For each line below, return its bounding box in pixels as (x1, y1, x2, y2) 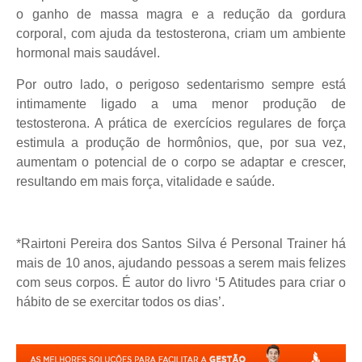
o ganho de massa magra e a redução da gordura (16, 7, 346, 22)
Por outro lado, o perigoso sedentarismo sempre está (16, 77, 346, 91)
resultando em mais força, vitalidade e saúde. (16, 174, 275, 188)
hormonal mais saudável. (16, 46, 160, 61)
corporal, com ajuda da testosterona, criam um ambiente (16, 27, 346, 41)
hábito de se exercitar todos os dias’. (16, 295, 225, 309)
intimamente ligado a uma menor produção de (16, 96, 346, 111)
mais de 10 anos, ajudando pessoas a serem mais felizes (16, 256, 346, 271)
